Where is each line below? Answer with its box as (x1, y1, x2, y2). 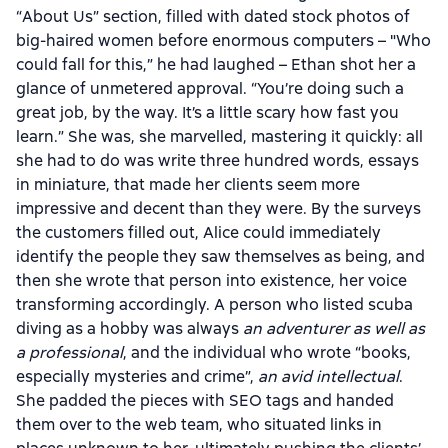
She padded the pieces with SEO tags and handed (16, 390, 394, 411)
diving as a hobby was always (16, 318, 243, 339)
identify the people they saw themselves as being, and (16, 246, 425, 267)
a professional (16, 342, 123, 363)
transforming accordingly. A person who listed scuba (16, 294, 413, 315)
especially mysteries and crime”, (16, 366, 258, 387)
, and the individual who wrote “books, (123, 342, 411, 363)
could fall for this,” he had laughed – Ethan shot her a (16, 54, 416, 75)
